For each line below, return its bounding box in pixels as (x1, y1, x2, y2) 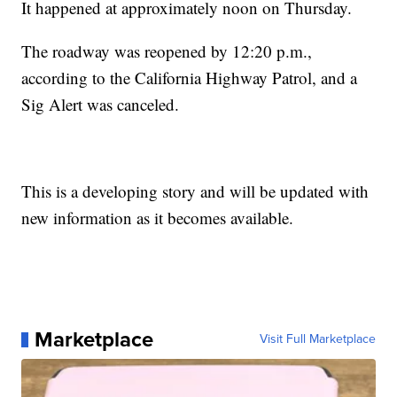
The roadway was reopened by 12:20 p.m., (21, 40, 313, 63)
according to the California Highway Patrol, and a (21, 66, 358, 90)
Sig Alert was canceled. (21, 93, 180, 116)
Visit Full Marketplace (259, 330, 376, 349)
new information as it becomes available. (21, 206, 294, 230)
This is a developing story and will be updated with (21, 180, 370, 203)
